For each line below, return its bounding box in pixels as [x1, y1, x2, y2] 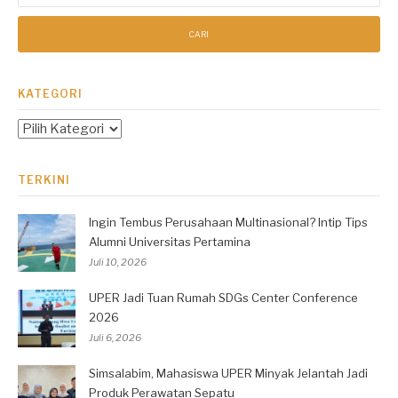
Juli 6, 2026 [89, 331, 141, 345]
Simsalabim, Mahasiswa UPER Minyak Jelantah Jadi [89, 366, 368, 381]
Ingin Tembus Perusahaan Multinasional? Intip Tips [89, 215, 368, 230]
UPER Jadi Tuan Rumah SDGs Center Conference [89, 291, 358, 306]
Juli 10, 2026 [89, 256, 147, 269]
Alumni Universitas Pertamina [89, 235, 251, 250]
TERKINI [18, 173, 70, 187]
